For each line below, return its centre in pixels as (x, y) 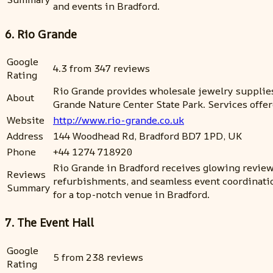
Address (25, 136)
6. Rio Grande (41, 34)
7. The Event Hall (49, 223)
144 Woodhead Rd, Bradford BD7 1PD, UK (147, 136)
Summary (29, 188)
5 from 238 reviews (98, 257)
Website (26, 120)
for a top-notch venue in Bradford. (131, 195)
